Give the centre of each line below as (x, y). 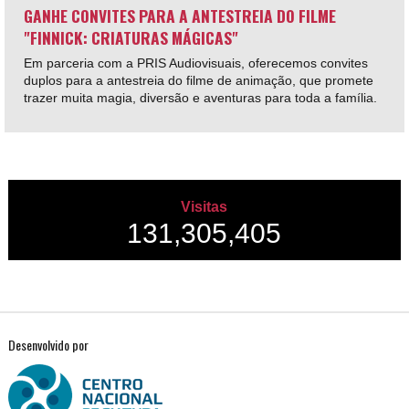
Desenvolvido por (48, 345)
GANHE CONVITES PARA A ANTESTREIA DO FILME (179, 15)
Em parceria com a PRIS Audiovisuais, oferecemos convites (195, 63)
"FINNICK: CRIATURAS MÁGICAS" (131, 37)
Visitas (204, 207)
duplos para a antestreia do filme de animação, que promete (198, 80)
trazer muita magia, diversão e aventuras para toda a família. (202, 97)
